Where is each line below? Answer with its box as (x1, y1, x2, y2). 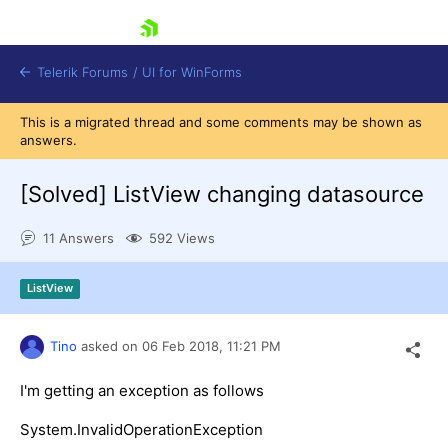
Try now (60, 305, 121, 325)
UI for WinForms (142, 64, 242, 80)
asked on (77, 337, 142, 354)
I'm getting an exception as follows (20, 380, 264, 400)
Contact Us (81, 287, 167, 307)
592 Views (149, 230, 215, 247)
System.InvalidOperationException (20, 419, 263, 439)
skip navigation (20, 44, 135, 64)
